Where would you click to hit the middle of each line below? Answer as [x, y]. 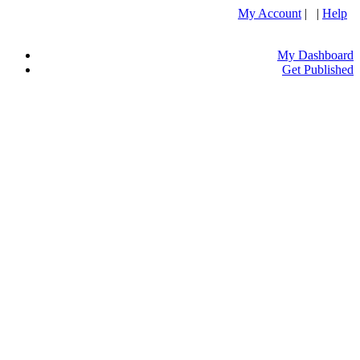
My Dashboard [315, 55]
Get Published [318, 70]
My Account [270, 13]
